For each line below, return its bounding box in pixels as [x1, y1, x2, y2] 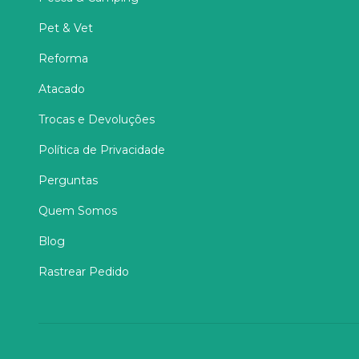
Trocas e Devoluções [38, 112, 155, 127]
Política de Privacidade [38, 143, 165, 158]
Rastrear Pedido [38, 264, 129, 280]
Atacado [38, 82, 85, 97]
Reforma [38, 51, 88, 67]
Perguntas [38, 173, 98, 188]
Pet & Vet [38, 21, 93, 36]
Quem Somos [38, 204, 117, 219]
